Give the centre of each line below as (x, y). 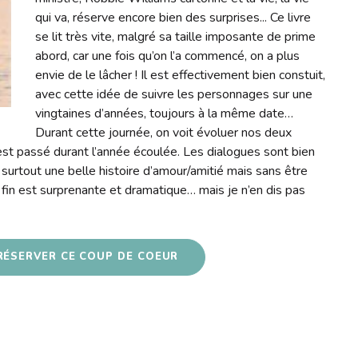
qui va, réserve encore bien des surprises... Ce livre (173, 17)
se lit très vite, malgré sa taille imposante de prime (176, 36)
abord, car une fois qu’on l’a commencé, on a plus (168, 56)
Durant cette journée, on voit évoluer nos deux (164, 132)
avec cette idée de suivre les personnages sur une (174, 94)
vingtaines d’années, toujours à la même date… (165, 113)
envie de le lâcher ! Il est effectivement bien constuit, (181, 75)
